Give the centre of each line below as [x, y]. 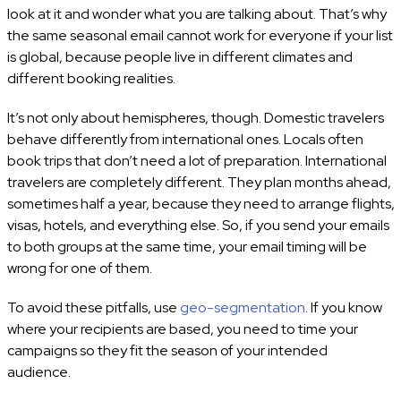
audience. [40, 371]
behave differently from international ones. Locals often [185, 139]
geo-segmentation [242, 307]
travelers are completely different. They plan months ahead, [199, 182]
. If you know [343, 307]
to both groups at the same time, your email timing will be [187, 246]
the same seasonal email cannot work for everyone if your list [200, 35]
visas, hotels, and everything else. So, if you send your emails [198, 225]
